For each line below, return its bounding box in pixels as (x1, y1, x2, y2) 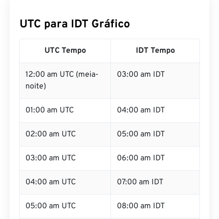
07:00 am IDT (117, 177, 163, 187)
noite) (25, 82, 46, 91)
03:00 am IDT (117, 70, 165, 80)
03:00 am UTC (25, 153, 76, 163)
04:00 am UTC (25, 177, 76, 187)
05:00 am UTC (25, 201, 76, 211)
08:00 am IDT (117, 201, 165, 211)
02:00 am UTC (25, 130, 76, 139)
